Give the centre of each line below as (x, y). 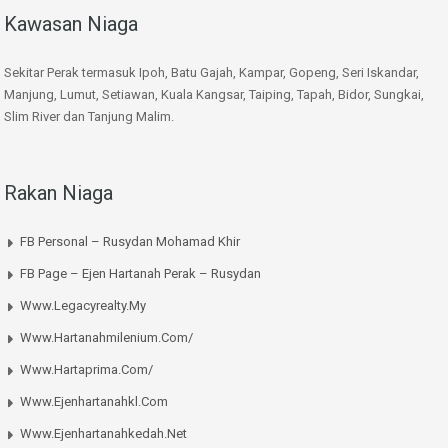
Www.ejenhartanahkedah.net (103, 434)
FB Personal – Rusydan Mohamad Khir (130, 242)
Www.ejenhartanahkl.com (94, 402)
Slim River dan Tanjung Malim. (89, 117)
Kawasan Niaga (71, 24)
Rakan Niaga (58, 193)
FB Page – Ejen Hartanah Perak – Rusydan (140, 274)
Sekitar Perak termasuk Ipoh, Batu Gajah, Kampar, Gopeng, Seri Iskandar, (211, 73)
